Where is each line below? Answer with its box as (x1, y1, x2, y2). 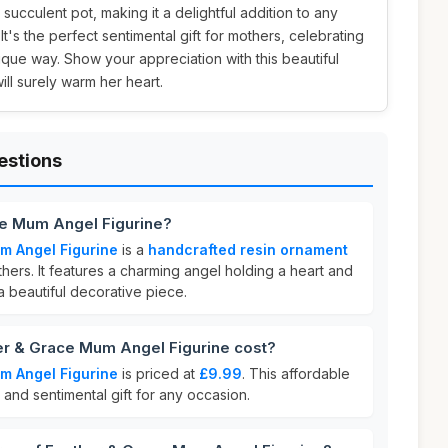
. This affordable (242, 365, 350, 382)
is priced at (118, 365, 199, 382)
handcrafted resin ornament (148, 241, 348, 258)
